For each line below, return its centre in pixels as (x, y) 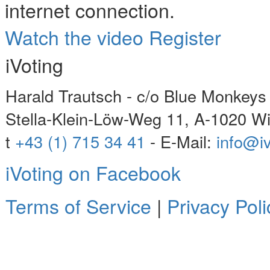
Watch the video (74, 37)
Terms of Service (78, 206)
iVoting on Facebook (93, 173)
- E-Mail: (181, 142)
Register (185, 37)
